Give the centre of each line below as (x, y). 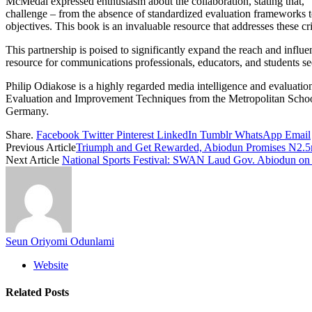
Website (51, 265)
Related (25, 292)
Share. (19, 134)
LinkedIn (177, 134)
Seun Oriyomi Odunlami (60, 241)
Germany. (27, 111)
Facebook (58, 134)
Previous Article (41, 147)
